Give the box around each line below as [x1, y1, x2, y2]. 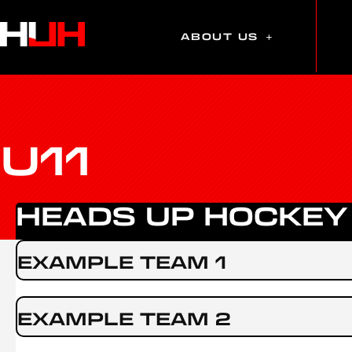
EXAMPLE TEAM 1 [17, 250, 226, 273]
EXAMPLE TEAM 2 [17, 306, 231, 330]
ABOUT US [180, 30, 258, 42]
